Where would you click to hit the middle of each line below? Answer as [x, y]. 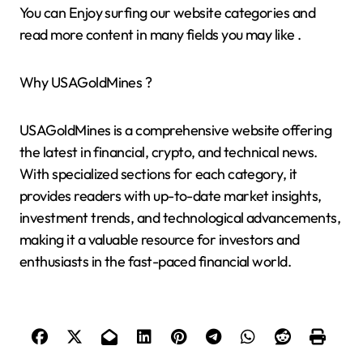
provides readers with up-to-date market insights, [171, 195]
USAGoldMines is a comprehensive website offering [176, 130]
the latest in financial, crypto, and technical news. [169, 152]
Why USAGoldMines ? [86, 82]
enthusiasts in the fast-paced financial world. [156, 261]
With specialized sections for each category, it [158, 173]
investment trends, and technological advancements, [180, 217]
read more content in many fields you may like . [160, 34]
